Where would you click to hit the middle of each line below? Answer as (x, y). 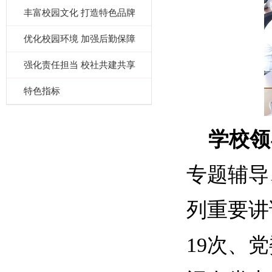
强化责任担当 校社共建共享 (80, 65)
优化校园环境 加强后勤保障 (80, 39)
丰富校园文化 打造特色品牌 (80, 12)
